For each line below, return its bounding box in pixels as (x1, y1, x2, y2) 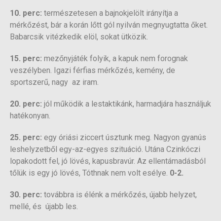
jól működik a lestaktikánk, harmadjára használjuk (42, 99, 211, 109)
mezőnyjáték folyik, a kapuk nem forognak (44, 54, 188, 64)
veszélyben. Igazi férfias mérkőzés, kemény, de (10, 66, 175, 75)
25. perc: (10, 133, 42, 143)
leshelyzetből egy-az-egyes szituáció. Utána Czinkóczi (10, 145, 200, 154)
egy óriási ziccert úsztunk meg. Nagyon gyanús (42, 133, 206, 143)
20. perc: (10, 99, 42, 109)
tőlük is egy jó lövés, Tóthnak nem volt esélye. (10, 168, 170, 178)
